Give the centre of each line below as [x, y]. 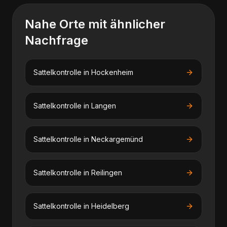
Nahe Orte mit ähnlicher [95, 24]
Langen [104, 106]
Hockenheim [112, 72]
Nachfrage [56, 40]
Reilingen [107, 173]
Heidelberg [110, 206]
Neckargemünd [117, 139]
